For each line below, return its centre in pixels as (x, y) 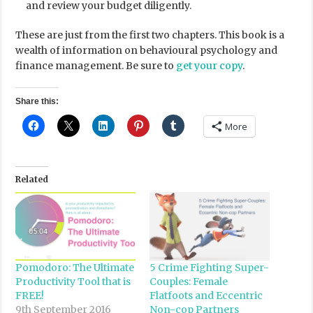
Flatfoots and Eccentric (206, 296)
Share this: (37, 101)
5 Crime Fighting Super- (209, 268)
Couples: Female (188, 282)
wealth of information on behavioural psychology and (147, 50)
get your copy (210, 66)
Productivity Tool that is (73, 282)
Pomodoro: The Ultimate (75, 268)
